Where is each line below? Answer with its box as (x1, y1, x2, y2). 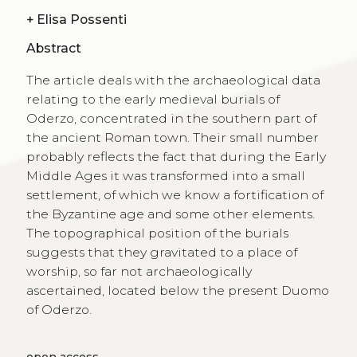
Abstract (25, 41, 81, 57)
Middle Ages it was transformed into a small (25, 168, 305, 184)
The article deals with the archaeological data (25, 73, 320, 88)
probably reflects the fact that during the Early (25, 149, 326, 165)
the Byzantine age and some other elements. (25, 206, 315, 222)
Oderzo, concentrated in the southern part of (25, 111, 316, 127)
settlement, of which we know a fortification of (25, 187, 324, 203)
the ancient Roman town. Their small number (25, 130, 319, 146)
